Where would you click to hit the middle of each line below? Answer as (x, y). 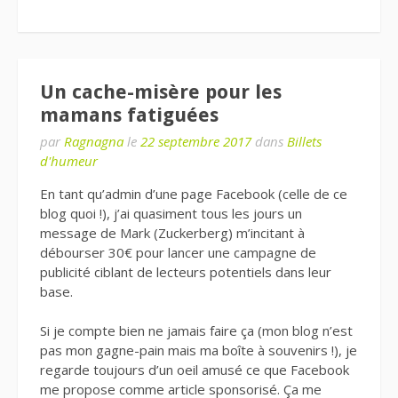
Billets (304, 141)
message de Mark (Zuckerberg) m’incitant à (172, 232)
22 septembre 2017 (196, 141)
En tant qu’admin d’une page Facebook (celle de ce (194, 193)
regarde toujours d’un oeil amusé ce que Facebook (195, 370)
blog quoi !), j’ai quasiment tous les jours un (171, 213)
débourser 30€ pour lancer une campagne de (178, 252)
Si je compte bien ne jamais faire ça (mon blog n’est (196, 331)
